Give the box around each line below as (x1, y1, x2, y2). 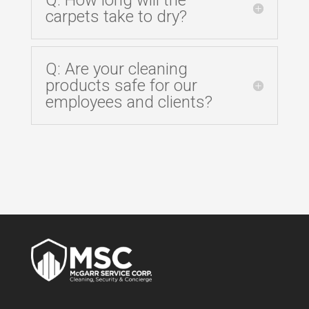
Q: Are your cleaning (45, 59, 188, 79)
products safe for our (45, 75, 197, 95)
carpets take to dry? (45, 6, 187, 26)
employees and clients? (45, 92, 212, 112)
